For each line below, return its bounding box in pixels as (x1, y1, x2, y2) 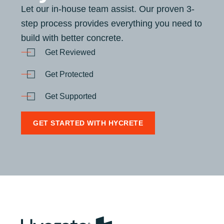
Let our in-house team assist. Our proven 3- (21, 3, 194, 14)
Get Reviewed (45, 47, 95, 56)
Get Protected (45, 69, 93, 78)
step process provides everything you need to (21, 18, 202, 28)
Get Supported (45, 91, 96, 100)
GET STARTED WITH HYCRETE (33, 118, 143, 127)
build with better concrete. (21, 32, 123, 43)
